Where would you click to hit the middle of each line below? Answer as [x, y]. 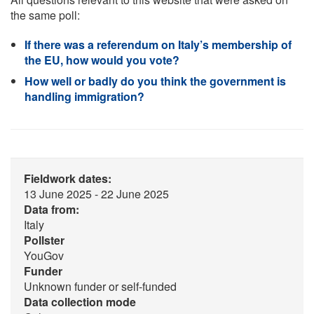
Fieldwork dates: [68, 178]
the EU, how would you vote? [102, 60]
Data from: [52, 209]
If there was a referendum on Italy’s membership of [158, 45]
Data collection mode [80, 302]
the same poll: [45, 15]
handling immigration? [84, 96]
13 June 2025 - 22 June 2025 [96, 194]
